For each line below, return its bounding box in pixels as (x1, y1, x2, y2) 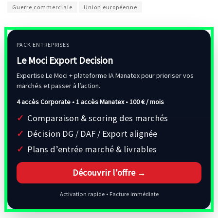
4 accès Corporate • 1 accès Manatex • (17, 97, 129, 106)
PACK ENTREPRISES (17, 40, 70, 48)
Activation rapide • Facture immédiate (59, 190, 159, 198)
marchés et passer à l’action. (17, 81, 100, 90)
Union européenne (84, 3, 137, 11)
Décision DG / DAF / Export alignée (27, 127, 157, 139)
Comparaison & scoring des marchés (27, 112, 168, 124)
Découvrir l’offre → (72, 166, 146, 178)
